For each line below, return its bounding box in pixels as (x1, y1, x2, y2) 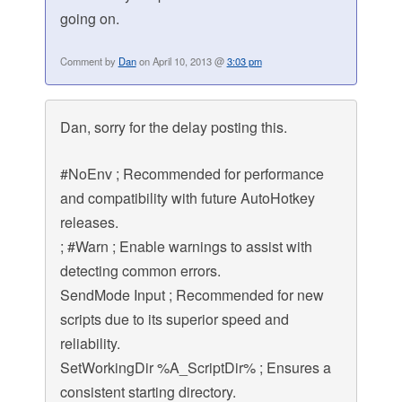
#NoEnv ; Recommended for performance (59, 163, 324, 185)
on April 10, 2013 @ (135, 54, 227, 69)
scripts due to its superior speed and (59, 309, 289, 330)
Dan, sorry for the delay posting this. (59, 117, 287, 138)
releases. (59, 212, 118, 233)
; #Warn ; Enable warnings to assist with (59, 236, 312, 258)
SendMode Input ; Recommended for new (59, 284, 324, 306)
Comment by (59, 54, 118, 69)
